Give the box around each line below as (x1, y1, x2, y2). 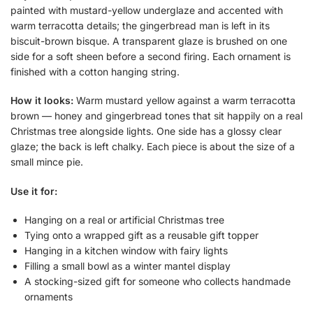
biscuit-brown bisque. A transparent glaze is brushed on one (10, 34, 287, 47)
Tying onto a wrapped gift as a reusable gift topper (24, 229, 259, 242)
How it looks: (10, 94, 73, 107)
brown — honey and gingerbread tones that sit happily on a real (10, 110, 303, 122)
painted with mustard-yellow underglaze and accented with (10, 3, 283, 16)
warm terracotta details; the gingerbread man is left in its (10, 19, 270, 31)
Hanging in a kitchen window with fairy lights (24, 245, 228, 257)
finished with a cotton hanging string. (10, 65, 180, 78)
